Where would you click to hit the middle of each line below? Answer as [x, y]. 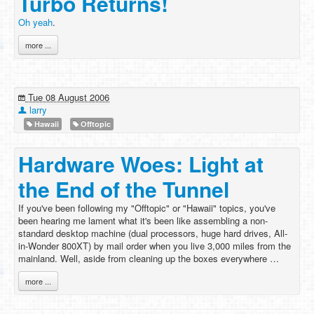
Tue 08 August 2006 [67, 97]
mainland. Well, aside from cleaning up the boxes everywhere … [149, 258]
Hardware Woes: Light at [141, 164]
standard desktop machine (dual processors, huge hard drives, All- [153, 233]
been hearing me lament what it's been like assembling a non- [143, 220]
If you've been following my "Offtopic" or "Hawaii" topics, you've [147, 208]
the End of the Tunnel [124, 189]
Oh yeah [35, 22]
